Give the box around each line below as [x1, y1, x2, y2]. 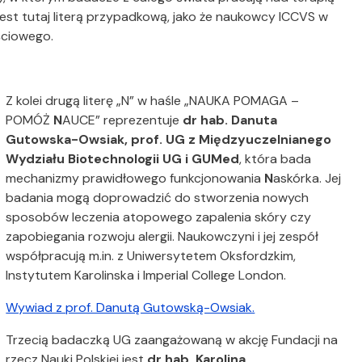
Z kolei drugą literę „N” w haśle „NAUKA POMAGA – [6, 92, 300, 109]
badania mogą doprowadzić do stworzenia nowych [6, 189, 309, 206]
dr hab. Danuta [183, 112, 278, 128]
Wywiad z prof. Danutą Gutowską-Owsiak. [6, 299, 255, 316]
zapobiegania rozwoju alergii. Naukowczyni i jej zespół [6, 228, 319, 245]
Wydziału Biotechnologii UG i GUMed [6, 150, 240, 167]
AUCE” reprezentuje [62, 112, 183, 128]
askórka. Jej [273, 170, 342, 187]
